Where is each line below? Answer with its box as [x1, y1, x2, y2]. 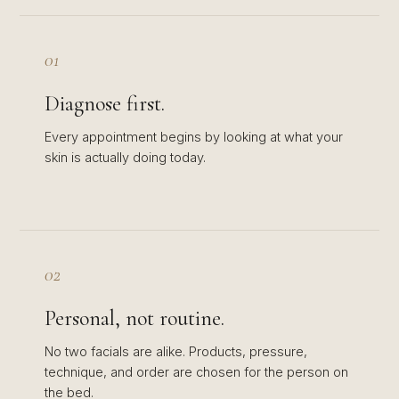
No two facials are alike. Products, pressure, [45, 344, 307, 359]
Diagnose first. [45, 91, 165, 117]
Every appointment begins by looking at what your [45, 129, 343, 144]
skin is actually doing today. [45, 150, 206, 165]
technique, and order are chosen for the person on [45, 364, 348, 379]
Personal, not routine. [45, 305, 224, 331]
